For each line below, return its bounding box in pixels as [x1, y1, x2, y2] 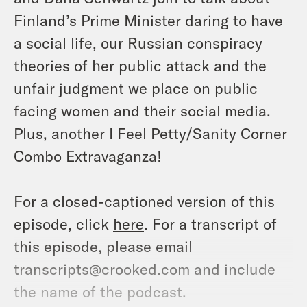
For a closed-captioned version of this [14, 191, 275, 210]
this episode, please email [14, 236, 193, 255]
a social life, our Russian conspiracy [14, 33, 262, 51]
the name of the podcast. [14, 282, 186, 300]
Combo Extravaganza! [14, 146, 162, 164]
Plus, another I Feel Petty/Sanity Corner [14, 123, 287, 142]
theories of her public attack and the [14, 56, 267, 74]
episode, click [14, 214, 113, 232]
